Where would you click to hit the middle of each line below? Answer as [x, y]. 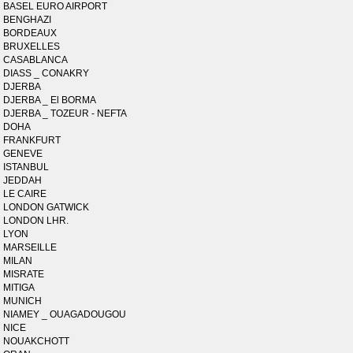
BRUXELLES [32, 46]
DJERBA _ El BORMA [50, 100]
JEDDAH [23, 180]
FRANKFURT [32, 140]
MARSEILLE [30, 247]
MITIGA [19, 288]
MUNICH [23, 301]
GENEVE [23, 154]
